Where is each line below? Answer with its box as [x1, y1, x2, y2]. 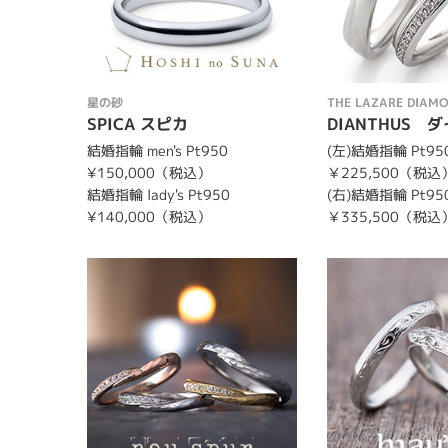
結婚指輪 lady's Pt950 [87, 184, 230, 204]
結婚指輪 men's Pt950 [87, 140, 228, 160]
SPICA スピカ [87, 112, 188, 135]
